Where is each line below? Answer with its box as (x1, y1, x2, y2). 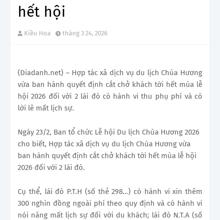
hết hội (18, 2, 65, 21)
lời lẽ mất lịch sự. (18, 103, 74, 112)
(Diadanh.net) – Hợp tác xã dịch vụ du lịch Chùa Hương (18, 68, 202, 77)
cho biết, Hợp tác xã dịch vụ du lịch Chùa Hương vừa (18, 139, 191, 148)
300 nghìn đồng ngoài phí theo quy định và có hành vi (18, 198, 202, 208)
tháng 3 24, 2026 (62, 29, 108, 37)
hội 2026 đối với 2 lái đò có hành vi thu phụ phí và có (18, 91, 202, 101)
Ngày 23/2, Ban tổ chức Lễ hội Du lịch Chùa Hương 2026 (18, 127, 199, 137)
